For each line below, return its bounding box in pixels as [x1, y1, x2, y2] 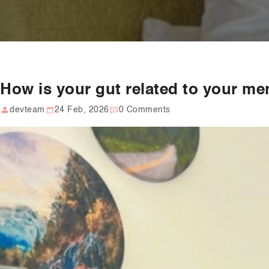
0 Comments [118, 106, 171, 115]
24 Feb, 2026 [54, 106, 109, 115]
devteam [10, 106, 45, 115]
